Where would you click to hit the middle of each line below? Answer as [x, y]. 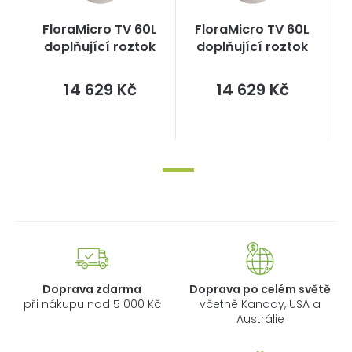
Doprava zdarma [92, 289]
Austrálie [260, 319]
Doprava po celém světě [260, 289]
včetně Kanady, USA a [260, 304]
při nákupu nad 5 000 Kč [92, 304]
